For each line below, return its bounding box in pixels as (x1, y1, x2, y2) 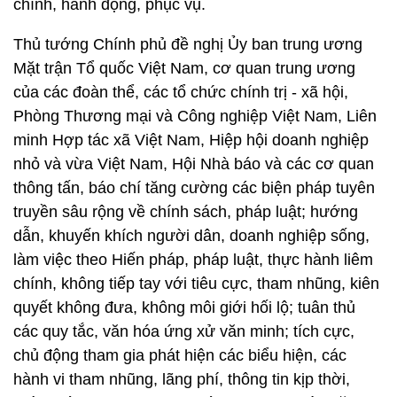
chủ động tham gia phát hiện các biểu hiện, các (13, 346, 346, 364)
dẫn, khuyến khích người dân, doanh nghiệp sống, (13, 227, 370, 245)
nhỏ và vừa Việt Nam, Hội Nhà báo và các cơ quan (13, 155, 374, 173)
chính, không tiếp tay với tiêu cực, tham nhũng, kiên (13, 275, 379, 292)
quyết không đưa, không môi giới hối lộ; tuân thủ (13, 299, 355, 316)
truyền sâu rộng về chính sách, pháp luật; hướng (13, 203, 358, 221)
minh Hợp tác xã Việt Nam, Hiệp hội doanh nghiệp (13, 131, 369, 149)
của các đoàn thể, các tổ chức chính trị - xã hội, (13, 83, 348, 101)
